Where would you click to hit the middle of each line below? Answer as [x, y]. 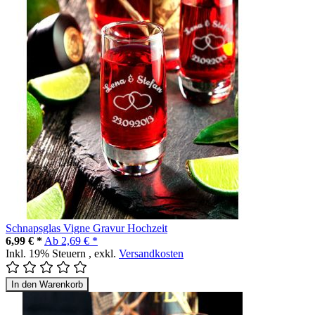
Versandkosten [151, 253]
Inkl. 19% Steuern [47, 253]
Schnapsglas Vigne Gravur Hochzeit [86, 228]
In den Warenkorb [47, 284]
